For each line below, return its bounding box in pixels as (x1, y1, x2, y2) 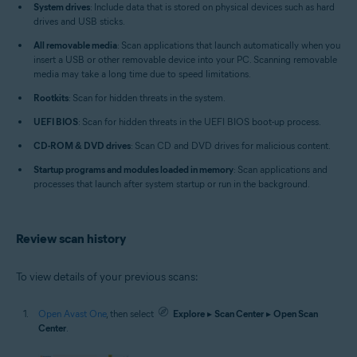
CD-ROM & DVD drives (33, 139, 131, 151)
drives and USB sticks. (33, 14, 125, 27)
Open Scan (273, 307, 318, 320)
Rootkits (33, 91, 69, 104)
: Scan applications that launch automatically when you (117, 38, 340, 51)
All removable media (33, 38, 117, 51)
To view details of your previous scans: (16, 269, 198, 284)
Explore (173, 307, 205, 320)
